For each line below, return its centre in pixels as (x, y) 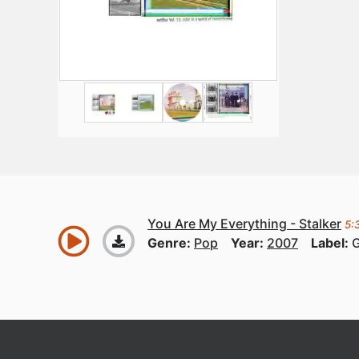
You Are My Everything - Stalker (244, 224)
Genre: (171, 243)
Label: (331, 243)
